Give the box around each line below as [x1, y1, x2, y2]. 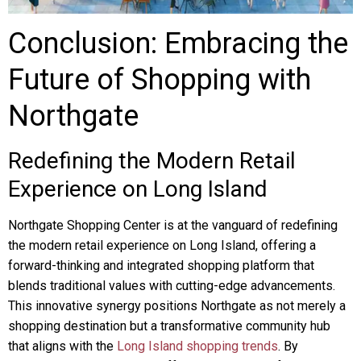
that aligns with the [8, 338, 117, 354]
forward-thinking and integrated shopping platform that [8, 258, 314, 273]
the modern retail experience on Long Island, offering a [8, 238, 316, 253]
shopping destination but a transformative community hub [8, 318, 330, 334]
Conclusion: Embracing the [8, 27, 348, 60]
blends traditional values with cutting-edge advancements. [8, 278, 335, 293]
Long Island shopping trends [117, 338, 278, 354]
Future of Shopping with [8, 63, 311, 97]
